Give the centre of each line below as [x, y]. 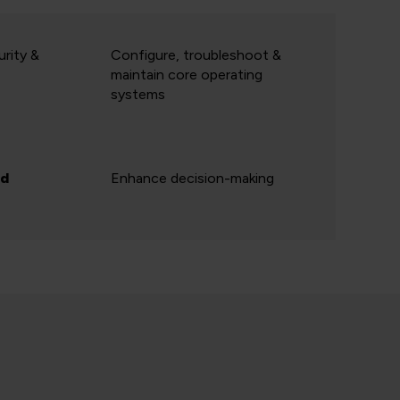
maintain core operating [187, 75]
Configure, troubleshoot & [196, 55]
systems [138, 94]
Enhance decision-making [192, 178]
